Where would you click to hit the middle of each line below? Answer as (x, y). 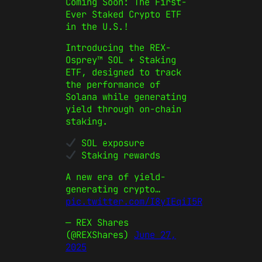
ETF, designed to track (123, 73)
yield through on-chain (123, 109)
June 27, (155, 235)
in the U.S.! (97, 26)
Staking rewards (118, 155)
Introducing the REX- (118, 48)
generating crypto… (113, 189)
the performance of (113, 85)
